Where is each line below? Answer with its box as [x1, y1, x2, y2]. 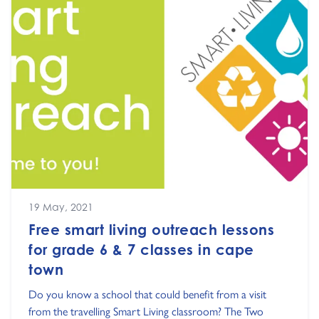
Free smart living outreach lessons [28, 220, 274, 239]
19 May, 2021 [28, 200, 93, 213]
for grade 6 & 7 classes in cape [28, 240, 254, 258]
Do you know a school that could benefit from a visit [28, 285, 266, 302]
